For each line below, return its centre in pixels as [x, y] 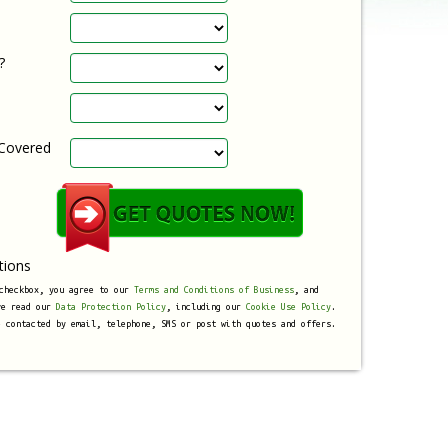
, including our [206, 307]
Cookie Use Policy [288, 307]
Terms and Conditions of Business [214, 290]
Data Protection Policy [111, 307]
